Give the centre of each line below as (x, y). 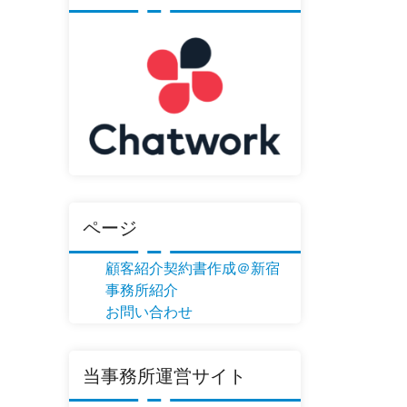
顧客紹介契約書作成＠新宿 (193, 268)
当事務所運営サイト (164, 376)
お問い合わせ (149, 312)
